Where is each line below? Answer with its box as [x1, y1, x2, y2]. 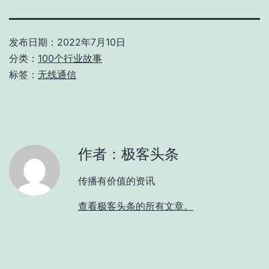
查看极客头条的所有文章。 [78, 199, 193, 212]
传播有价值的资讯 [78, 174, 155, 187]
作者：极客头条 [78, 145, 179, 163]
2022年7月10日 [57, 35, 125, 48]
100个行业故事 [38, 52, 102, 64]
